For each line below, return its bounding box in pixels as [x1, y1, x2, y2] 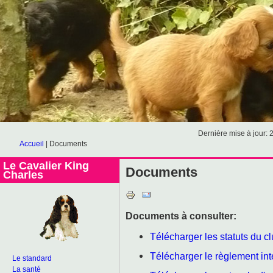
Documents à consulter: [126, 210, 236, 221]
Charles [3, 169, 43, 181]
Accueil [19, 140, 44, 148]
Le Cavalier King [3, 160, 89, 172]
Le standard [12, 254, 52, 263]
